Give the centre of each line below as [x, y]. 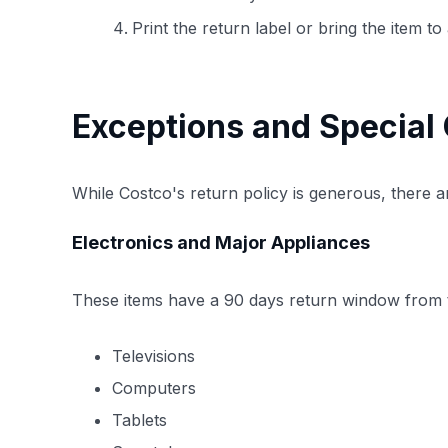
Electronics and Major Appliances [221, 242]
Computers [154, 387]
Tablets [139, 419]
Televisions [153, 355]
